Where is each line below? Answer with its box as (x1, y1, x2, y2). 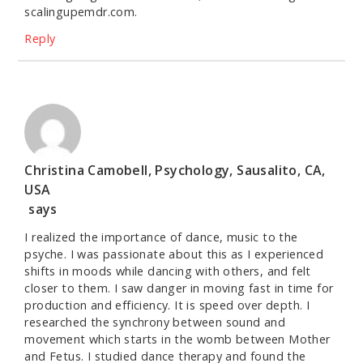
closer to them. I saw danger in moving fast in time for (24, 280, 334, 297)
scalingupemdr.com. (24, 4, 138, 20)
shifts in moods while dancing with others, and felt (24, 263, 311, 280)
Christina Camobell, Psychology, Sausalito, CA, (24, 161, 326, 180)
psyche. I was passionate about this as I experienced (24, 246, 324, 263)
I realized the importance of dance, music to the (24, 229, 298, 246)
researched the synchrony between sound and (24, 314, 286, 331)
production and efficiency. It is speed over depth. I (24, 297, 310, 314)
